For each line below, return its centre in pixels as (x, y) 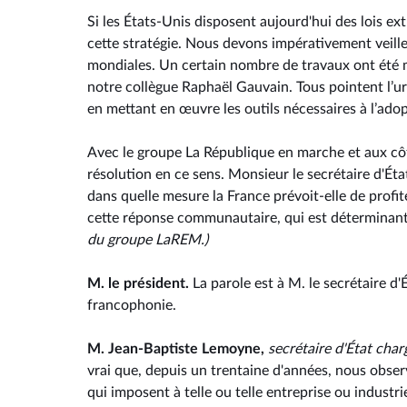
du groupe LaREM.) (148, 240)
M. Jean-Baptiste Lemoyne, (176, 349)
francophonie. (132, 306)
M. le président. (140, 284)
